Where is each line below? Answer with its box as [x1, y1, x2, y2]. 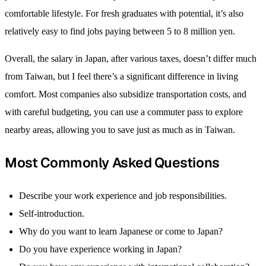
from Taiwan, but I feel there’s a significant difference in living [5, 71, 238, 82]
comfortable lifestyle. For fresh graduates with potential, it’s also [5, 8, 243, 19]
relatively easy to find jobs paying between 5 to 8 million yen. [5, 26, 235, 37]
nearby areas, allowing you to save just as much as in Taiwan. [5, 125, 235, 135]
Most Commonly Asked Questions [5, 154, 220, 172]
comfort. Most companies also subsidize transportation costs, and [5, 89, 246, 100]
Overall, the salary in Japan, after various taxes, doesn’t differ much [5, 53, 256, 64]
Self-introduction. [19, 208, 84, 219]
